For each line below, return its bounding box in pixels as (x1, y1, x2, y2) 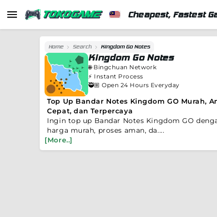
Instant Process (94, 73, 143, 80)
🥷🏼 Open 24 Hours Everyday (88, 81, 180, 89)
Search (73, 44, 92, 50)
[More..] (45, 136, 73, 144)
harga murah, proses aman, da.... (47, 126, 165, 135)
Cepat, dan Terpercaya (47, 107, 133, 115)
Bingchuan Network (93, 63, 157, 71)
